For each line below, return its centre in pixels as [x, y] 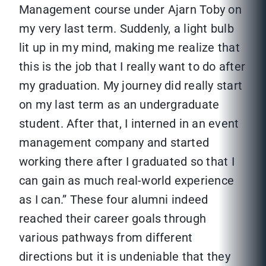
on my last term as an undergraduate [119, 105]
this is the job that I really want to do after [132, 67]
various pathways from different [106, 238]
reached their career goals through [113, 219]
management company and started [114, 143]
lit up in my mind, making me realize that [129, 48]
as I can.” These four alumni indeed [114, 200]
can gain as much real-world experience [127, 181]
